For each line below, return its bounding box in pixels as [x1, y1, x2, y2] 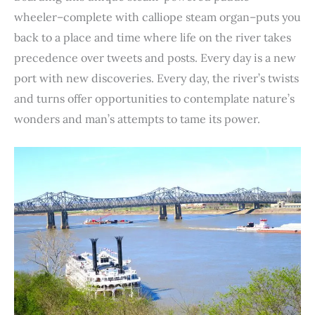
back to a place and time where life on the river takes [14, 30, 291, 44]
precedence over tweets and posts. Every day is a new [14, 50, 296, 65]
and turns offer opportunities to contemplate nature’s [14, 91, 295, 105]
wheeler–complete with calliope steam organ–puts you [14, 9, 301, 24]
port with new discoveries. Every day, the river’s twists [14, 70, 299, 85]
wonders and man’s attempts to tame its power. [14, 111, 260, 126]
